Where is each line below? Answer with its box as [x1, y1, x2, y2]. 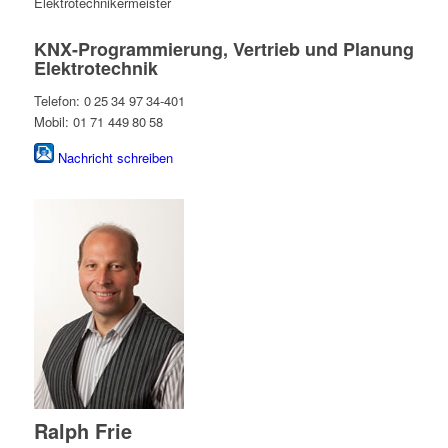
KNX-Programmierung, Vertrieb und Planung [33, 36, 414, 63]
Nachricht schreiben [57, 147, 173, 167]
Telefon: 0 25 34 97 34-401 [33, 90, 185, 110]
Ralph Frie [33, 415, 132, 445]
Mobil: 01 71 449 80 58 [33, 111, 163, 131]
